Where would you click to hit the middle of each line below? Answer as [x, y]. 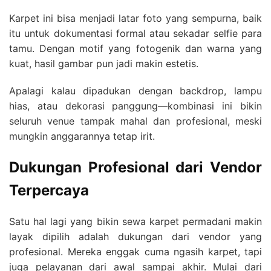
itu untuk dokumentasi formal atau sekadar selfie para [135, 34]
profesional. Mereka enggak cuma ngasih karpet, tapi [135, 252]
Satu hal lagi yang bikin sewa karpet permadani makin [135, 222]
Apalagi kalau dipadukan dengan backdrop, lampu [135, 91]
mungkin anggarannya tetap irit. [82, 136]
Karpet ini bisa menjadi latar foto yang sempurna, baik [135, 18]
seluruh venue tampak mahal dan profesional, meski [135, 121]
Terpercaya [49, 191]
